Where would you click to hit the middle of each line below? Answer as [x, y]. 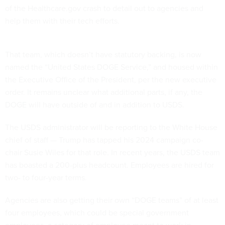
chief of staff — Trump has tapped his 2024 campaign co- [104, 139]
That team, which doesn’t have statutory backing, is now [103, 54]
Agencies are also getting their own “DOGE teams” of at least [112, 200]
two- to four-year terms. [46, 177]
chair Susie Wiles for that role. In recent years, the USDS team [113, 152]
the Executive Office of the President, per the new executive [111, 79]
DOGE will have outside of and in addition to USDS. [95, 104]
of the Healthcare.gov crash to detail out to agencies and [104, 8]
